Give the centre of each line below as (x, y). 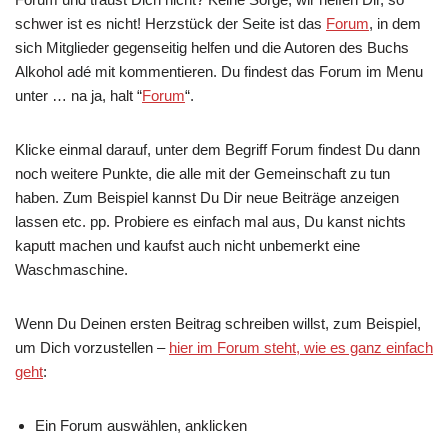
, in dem (395, 23)
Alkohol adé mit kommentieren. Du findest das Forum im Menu (219, 71)
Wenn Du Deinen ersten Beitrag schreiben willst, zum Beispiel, (218, 323)
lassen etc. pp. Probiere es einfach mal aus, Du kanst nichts (210, 221)
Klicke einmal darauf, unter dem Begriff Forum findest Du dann (217, 149)
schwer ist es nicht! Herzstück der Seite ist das (170, 23)
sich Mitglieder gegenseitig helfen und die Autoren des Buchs (212, 47)
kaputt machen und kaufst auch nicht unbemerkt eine (187, 245)
